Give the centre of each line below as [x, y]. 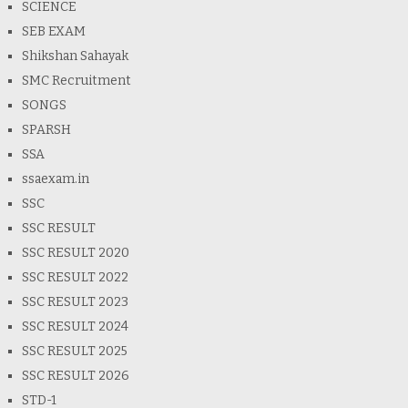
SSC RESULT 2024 [75, 327]
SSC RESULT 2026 [75, 376]
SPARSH [46, 130]
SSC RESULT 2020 [75, 253]
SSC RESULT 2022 [75, 278]
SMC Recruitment [76, 81]
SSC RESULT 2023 [75, 302]
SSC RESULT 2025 [74, 352]
